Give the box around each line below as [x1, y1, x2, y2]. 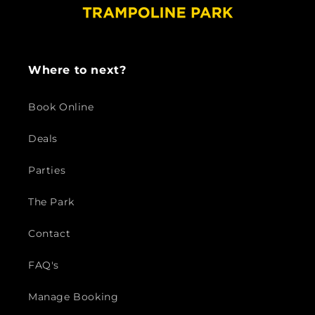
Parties [28, 164, 66, 176]
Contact [28, 227, 71, 240]
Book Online [28, 101, 94, 113]
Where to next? [28, 63, 127, 77]
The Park [28, 195, 75, 208]
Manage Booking [28, 290, 119, 303]
